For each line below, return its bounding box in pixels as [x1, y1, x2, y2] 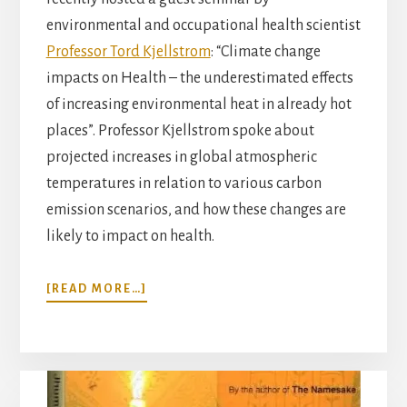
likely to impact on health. [45, 227, 214, 244]
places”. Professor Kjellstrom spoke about [45, 122, 314, 139]
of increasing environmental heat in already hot [45, 95, 352, 113]
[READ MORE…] [45, 282, 147, 295]
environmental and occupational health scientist [45, 16, 361, 34]
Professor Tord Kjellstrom [45, 43, 211, 60]
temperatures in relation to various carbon [45, 174, 322, 192]
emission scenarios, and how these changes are [45, 201, 346, 218]
